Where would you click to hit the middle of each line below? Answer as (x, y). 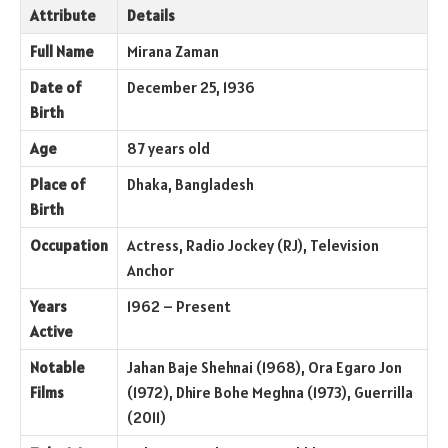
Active (51, 331)
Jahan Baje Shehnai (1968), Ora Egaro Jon (264, 367)
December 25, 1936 (191, 87)
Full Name (62, 51)
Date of (55, 87)
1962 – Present (179, 306)
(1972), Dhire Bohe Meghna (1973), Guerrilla (270, 392)
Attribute (63, 15)
